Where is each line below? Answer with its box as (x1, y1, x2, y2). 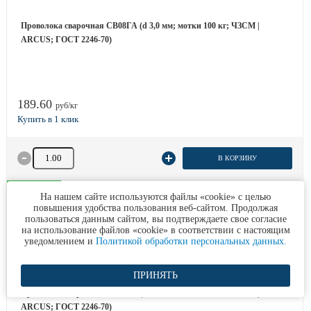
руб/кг (56, 101, 78, 110)
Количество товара (31, 148, 105, 158)
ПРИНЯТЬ (133, 270, 178, 280)
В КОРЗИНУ (217, 154, 257, 162)
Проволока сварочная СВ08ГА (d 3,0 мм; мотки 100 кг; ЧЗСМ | (21, 21, 260, 31)
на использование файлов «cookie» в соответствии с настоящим (21, 225, 290, 235)
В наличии (21, 184, 57, 194)
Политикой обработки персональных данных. (96, 236, 287, 246)
